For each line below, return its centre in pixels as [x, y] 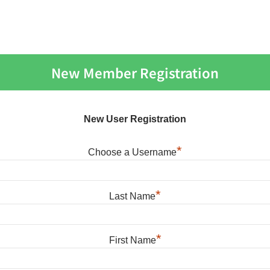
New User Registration [135, 119]
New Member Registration [135, 72]
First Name [132, 240]
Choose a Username [132, 152]
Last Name [132, 196]
